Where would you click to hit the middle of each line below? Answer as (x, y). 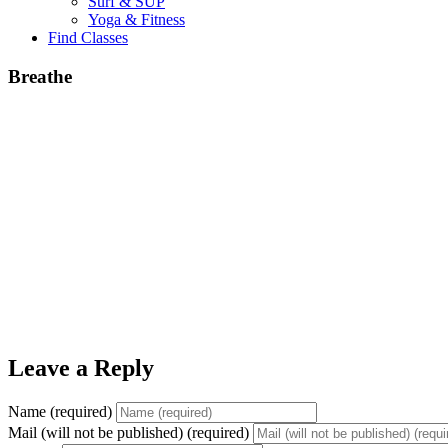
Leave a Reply (81, 368)
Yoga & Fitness (136, 19)
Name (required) (60, 412)
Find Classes (88, 37)
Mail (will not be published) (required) (128, 433)
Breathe (40, 76)
